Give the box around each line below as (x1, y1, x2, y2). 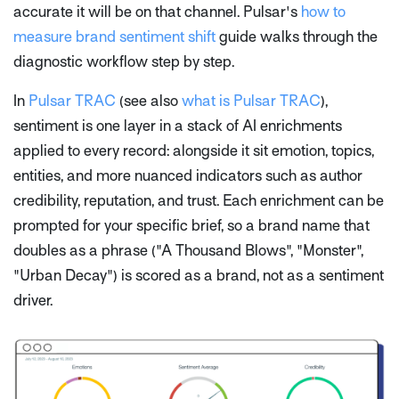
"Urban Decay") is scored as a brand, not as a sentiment (13, 267, 384, 285)
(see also (116, 93, 182, 110)
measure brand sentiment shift (13, 28, 216, 46)
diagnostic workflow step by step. (13, 53, 234, 71)
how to (301, 4, 346, 21)
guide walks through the (216, 28, 378, 46)
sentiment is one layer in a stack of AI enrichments (13, 118, 342, 135)
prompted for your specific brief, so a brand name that (13, 217, 370, 235)
